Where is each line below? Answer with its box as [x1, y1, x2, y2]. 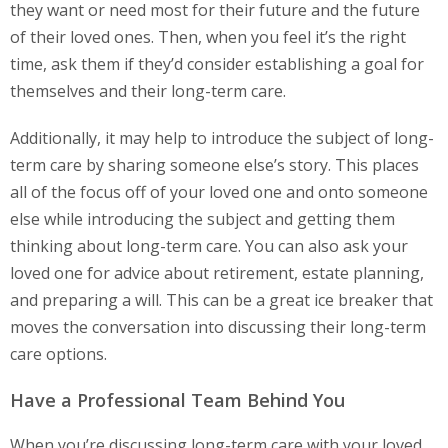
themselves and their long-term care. [10, 80, 286, 103]
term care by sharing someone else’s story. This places [10, 154, 419, 177]
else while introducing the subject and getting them [10, 208, 395, 231]
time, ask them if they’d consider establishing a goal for [10, 53, 424, 76]
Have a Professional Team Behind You [10, 388, 345, 413]
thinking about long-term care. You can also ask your [10, 235, 408, 258]
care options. [10, 343, 107, 366]
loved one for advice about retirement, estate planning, [10, 262, 424, 285]
